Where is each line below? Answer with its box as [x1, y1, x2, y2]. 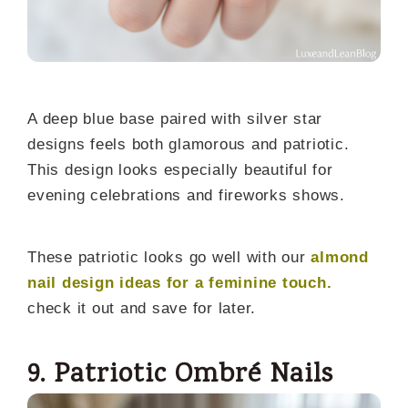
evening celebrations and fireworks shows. [27, 187, 345, 205]
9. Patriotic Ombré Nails [27, 356, 333, 396]
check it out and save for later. [27, 300, 256, 318]
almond [311, 249, 369, 267]
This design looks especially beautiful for [27, 161, 333, 179]
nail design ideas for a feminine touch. [27, 274, 332, 292]
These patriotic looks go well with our [27, 249, 311, 267]
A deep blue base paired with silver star [27, 110, 322, 128]
